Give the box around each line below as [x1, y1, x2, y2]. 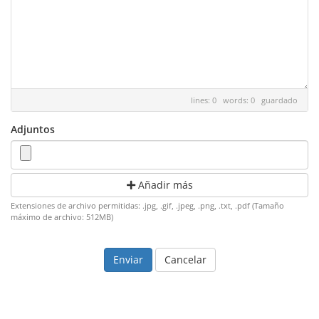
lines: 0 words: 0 [191, 95, 261, 105]
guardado [261, 95, 298, 105]
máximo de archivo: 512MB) [11, 211, 113, 222]
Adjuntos [11, 122, 55, 136]
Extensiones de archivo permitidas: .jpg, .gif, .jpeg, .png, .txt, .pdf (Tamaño [11, 200, 284, 211]
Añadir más [135, 178, 193, 192]
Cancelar [164, 253, 206, 266]
